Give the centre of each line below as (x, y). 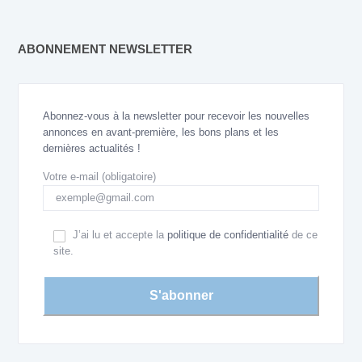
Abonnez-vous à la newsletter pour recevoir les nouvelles (176, 116)
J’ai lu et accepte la (120, 234)
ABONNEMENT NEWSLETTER (105, 48)
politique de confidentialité (228, 234)
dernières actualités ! (92, 148)
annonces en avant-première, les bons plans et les (161, 132)
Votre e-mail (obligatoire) (99, 176)
